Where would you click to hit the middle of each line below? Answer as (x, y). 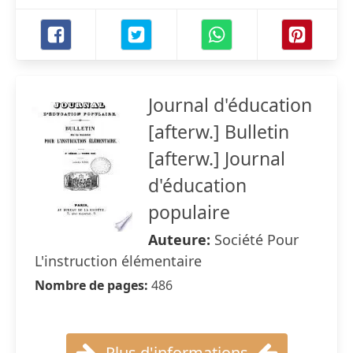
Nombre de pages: (93, 285)
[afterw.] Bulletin (219, 132)
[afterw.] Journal (217, 158)
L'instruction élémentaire (118, 261)
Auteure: (181, 240)
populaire (189, 212)
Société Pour (256, 240)
